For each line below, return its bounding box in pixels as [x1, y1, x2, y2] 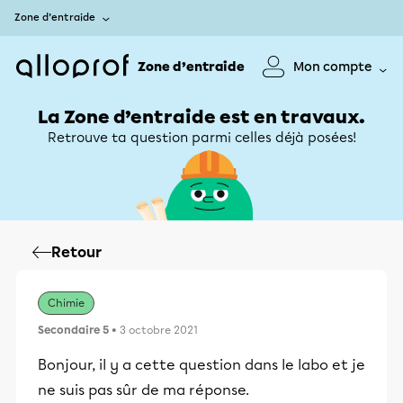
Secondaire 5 [38, 324, 109, 336]
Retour [51, 244, 102, 261]
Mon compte [293, 58, 372, 75]
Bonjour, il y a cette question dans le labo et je [38, 356, 365, 373]
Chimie [48, 297, 85, 309]
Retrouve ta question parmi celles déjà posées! [47, 130, 356, 146]
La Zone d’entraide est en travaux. [38, 106, 365, 128]
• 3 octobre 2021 [109, 324, 198, 336]
